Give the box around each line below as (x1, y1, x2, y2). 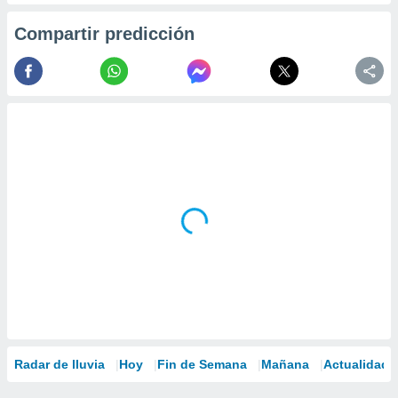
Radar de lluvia (14, 357, 105, 371)
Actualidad (323, 357, 389, 371)
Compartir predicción (14, 24, 195, 44)
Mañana (261, 357, 309, 371)
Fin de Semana (157, 357, 247, 371)
